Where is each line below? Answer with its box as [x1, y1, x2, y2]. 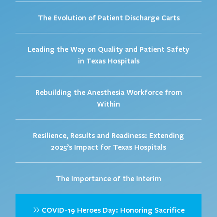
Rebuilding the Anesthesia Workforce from [35, 87, 182, 97]
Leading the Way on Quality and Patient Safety [28, 44, 189, 54]
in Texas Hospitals [77, 55, 139, 65]
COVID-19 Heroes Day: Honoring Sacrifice [39, 204, 185, 215]
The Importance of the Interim [56, 173, 161, 183]
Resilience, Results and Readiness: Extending [33, 130, 184, 140]
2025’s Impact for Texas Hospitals [51, 141, 166, 152]
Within [97, 98, 120, 108]
